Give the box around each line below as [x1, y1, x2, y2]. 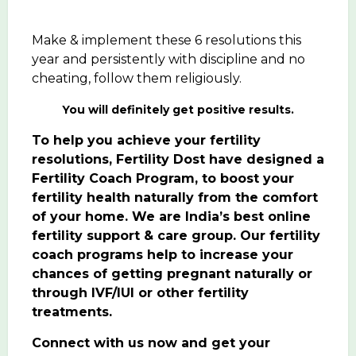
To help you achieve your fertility [32, 132, 261, 148]
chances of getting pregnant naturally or [32, 265, 312, 281]
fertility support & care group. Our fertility [32, 227, 320, 243]
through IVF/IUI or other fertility [32, 284, 249, 300]
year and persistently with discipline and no [32, 51, 305, 67]
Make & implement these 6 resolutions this [32, 32, 301, 48]
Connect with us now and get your [32, 335, 270, 350]
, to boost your [195, 170, 294, 186]
